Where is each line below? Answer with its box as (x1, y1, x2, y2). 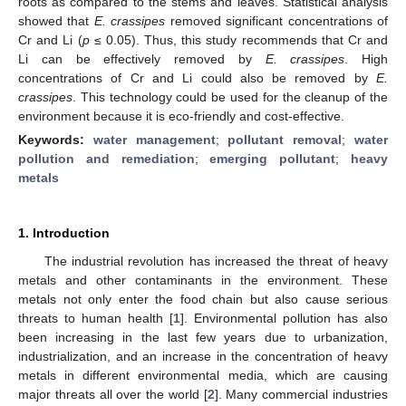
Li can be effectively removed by (18, 51, 266, 66)
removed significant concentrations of (165, 13, 389, 28)
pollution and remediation (18, 150, 195, 166)
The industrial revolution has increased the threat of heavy (43, 253, 388, 268)
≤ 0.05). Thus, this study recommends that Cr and (89, 32, 388, 47)
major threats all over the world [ (18, 386, 208, 401)
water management (92, 131, 216, 147)
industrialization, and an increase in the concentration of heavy (18, 348, 388, 363)
